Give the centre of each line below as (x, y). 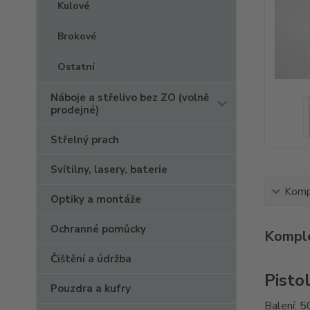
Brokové (77, 36)
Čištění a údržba (91, 259)
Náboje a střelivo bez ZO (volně (130, 98)
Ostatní (76, 67)
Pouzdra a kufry (91, 289)
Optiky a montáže (96, 199)
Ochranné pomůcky (98, 229)
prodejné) (75, 110)
